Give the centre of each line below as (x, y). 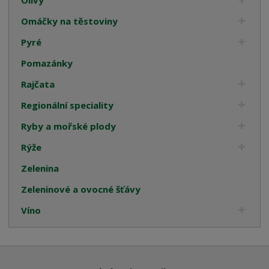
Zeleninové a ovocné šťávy (81, 189)
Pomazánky (47, 63)
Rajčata (38, 84)
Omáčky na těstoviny (70, 21)
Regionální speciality (68, 105)
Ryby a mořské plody (69, 126)
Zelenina (40, 168)
